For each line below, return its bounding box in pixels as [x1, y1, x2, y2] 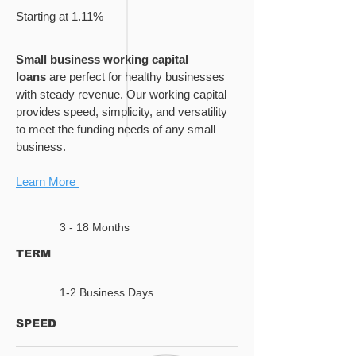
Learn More [16, 175, 79, 188]
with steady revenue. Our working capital [16, 87, 226, 101]
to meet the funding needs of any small [16, 122, 215, 136]
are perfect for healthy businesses [46, 70, 225, 83]
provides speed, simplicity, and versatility [16, 105, 227, 118]
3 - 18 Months [60, 221, 130, 234]
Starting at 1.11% [16, 10, 103, 23]
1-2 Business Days [60, 286, 153, 299]
